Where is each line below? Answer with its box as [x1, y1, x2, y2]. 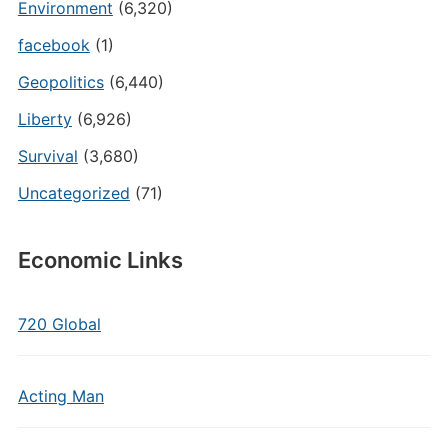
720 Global [17, 314, 101, 334]
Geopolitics [17, 72, 104, 92]
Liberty [17, 109, 72, 129]
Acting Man [17, 386, 104, 406]
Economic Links [17, 247, 183, 273]
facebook [17, 35, 90, 55]
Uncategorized [17, 183, 130, 203]
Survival [17, 146, 78, 166]
